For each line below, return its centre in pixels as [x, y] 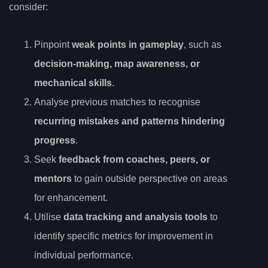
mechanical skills [73, 83]
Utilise [49, 217]
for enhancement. [71, 197]
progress [55, 140]
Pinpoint [53, 44]
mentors [53, 178]
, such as [202, 44]
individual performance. [84, 255]
